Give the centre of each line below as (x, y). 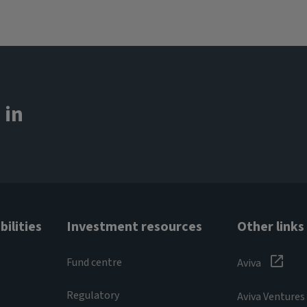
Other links (270, 226)
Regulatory (93, 295)
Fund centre (95, 262)
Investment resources (135, 226)
